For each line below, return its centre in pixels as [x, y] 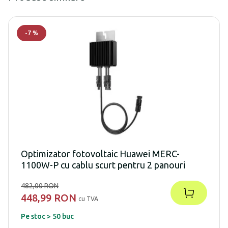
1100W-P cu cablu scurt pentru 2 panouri [103, 165]
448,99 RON [49, 198]
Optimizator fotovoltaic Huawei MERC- [100, 154]
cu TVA [88, 199]
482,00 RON [40, 186]
